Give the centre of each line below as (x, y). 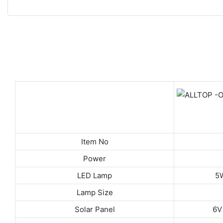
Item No (95, 141)
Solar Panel (95, 209)
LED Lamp (95, 175)
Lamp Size (95, 192)
